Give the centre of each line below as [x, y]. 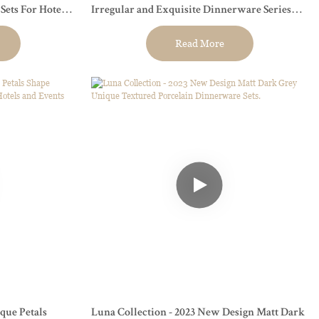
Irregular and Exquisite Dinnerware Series [191, 11]
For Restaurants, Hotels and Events [172, 31]
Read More [199, 44]
